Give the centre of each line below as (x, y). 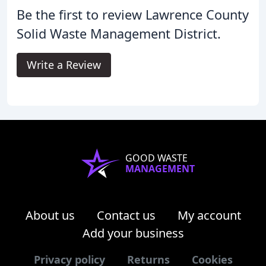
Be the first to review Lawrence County (133, 14)
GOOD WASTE (156, 158)
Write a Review (64, 64)
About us (50, 215)
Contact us (126, 215)
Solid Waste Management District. (119, 33)
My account (209, 215)
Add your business (133, 233)
